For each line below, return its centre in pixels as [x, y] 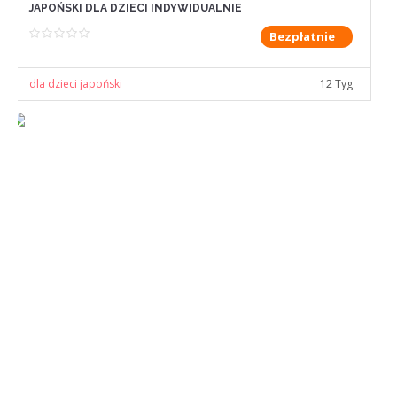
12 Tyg [337, 84]
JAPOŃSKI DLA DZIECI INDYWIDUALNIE [135, 8]
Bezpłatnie [303, 37]
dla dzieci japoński [75, 84]
